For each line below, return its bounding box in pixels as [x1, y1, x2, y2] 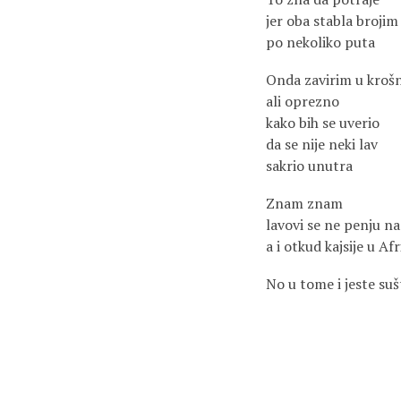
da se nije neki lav [266, 134, 378, 154]
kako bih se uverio [266, 113, 380, 132]
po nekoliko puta [266, 32, 375, 52]
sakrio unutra [266, 156, 353, 175]
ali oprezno [266, 91, 339, 111]
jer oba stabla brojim [266, 11, 398, 30]
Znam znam [266, 193, 343, 213]
